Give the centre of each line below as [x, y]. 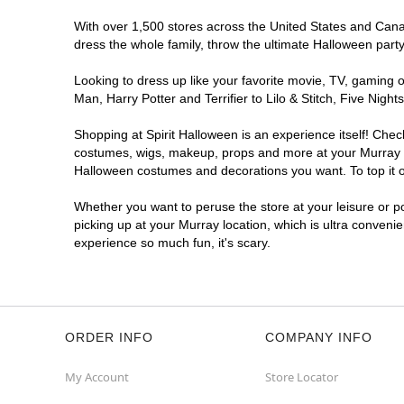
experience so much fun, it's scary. [172, 243]
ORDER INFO [109, 337]
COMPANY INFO [319, 337]
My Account [97, 377]
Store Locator [302, 377]
